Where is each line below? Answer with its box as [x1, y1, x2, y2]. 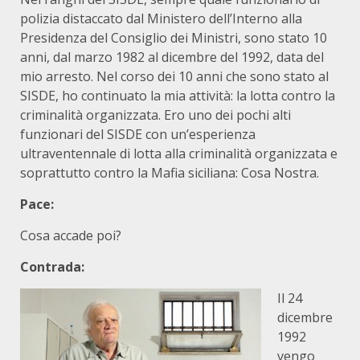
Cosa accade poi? [20, 227, 121, 244]
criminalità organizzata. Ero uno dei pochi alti [20, 106, 291, 124]
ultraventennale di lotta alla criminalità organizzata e [20, 145, 337, 162]
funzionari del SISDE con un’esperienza [20, 125, 256, 143]
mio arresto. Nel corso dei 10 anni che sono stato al [20, 67, 329, 85]
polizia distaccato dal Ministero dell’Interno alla [20, 10, 302, 27]
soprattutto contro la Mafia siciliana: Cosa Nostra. [20, 164, 319, 182]
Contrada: [20, 258, 84, 276]
